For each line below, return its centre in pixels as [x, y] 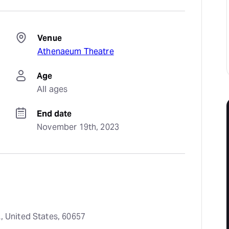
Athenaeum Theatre [76, 51]
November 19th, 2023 [78, 127]
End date [54, 114]
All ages [52, 89]
